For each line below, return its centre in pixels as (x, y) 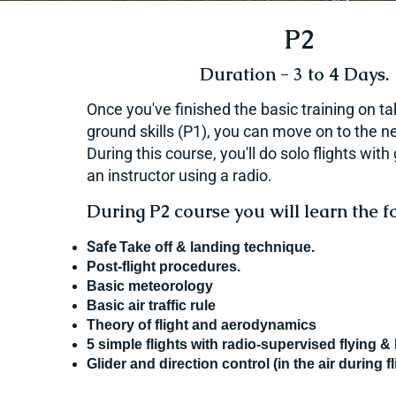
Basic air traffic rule (151, 305)
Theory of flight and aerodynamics (202, 325)
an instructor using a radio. (179, 175)
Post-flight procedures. (164, 267)
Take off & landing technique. (217, 247)
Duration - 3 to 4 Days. (296, 74)
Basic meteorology (152, 286)
